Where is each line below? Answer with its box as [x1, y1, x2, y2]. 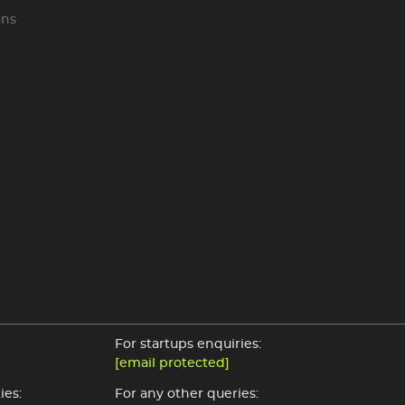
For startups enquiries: [115, 337, 261, 351]
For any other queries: [115, 387, 259, 400]
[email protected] [115, 356, 230, 370]
